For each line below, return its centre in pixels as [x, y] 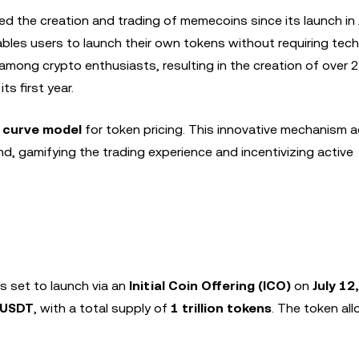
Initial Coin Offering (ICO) [210, 286]
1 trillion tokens [221, 308]
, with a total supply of [102, 308]
